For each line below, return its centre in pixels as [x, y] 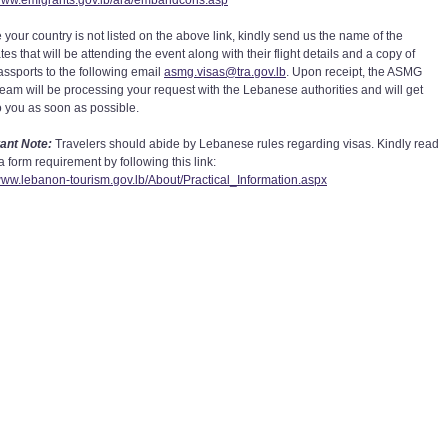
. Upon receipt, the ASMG [354, 72]
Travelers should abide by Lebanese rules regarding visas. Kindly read [245, 144]
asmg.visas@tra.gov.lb [225, 72]
